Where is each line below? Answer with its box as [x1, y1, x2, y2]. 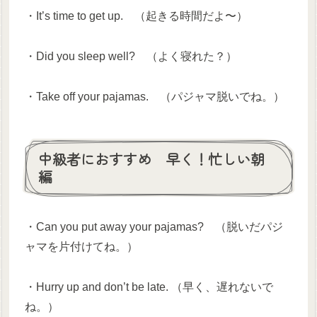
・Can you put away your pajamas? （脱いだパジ [25, 221, 284, 234]
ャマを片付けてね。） [25, 241, 139, 253]
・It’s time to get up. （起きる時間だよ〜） [25, 10, 248, 23]
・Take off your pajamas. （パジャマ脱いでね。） [25, 91, 285, 103]
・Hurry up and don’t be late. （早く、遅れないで [25, 281, 274, 294]
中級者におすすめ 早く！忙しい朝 [38, 149, 265, 170]
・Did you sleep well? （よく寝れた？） [25, 50, 238, 63]
